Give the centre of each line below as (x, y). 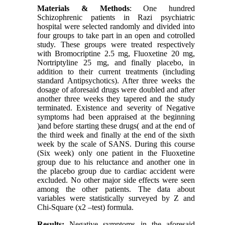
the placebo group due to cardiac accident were (116, 171)
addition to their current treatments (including (116, 72)
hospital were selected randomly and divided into (116, 27)
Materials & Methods (83, 9)
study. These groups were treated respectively (116, 45)
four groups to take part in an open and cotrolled (116, 36)
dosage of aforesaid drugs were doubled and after (116, 90)
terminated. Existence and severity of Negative (116, 108)
